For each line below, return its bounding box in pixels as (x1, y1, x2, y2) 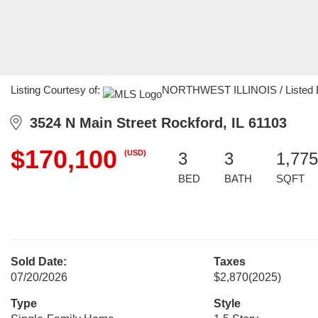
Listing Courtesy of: (11, 84, 103, 96)
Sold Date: (11, 256, 67, 268)
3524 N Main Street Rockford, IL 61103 (21, 115, 287, 131)
